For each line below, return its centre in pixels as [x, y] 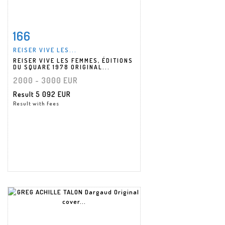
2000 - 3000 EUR [45, 80]
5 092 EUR [53, 94]
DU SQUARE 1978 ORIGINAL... [62, 67]
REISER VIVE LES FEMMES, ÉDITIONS [73, 60]
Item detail [45, 33]
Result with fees [36, 103]
